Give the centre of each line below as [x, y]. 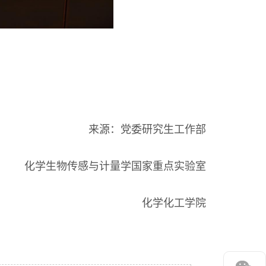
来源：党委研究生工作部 [147, 129]
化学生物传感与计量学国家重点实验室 [115, 166]
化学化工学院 [174, 203]
